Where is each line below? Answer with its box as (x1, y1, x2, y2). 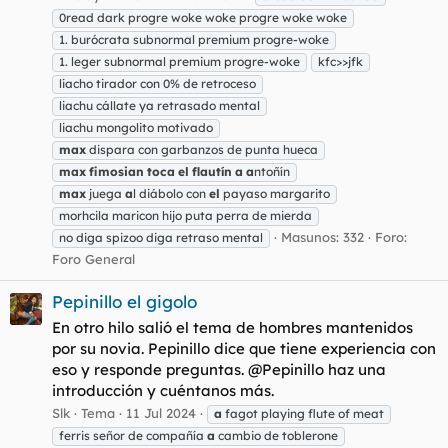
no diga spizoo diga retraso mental (59, 229, 263, 245)
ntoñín (254, 163, 290, 179)
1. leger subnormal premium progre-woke (59, 53, 300, 69)
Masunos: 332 (281, 228, 364, 245)
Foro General (52, 250, 135, 267)
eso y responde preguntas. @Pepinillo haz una (52, 359, 386, 379)
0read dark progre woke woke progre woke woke (59, 9, 347, 25)
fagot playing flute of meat (222, 406, 384, 422)
